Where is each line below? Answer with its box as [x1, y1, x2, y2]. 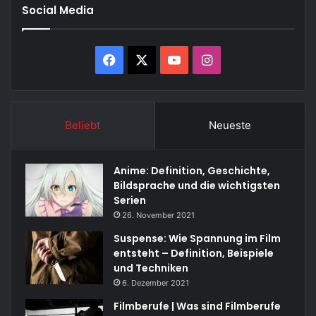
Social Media [22, 2, 94, 18]
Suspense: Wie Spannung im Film [114, 231, 281, 245]
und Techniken [114, 260, 188, 275]
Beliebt [65, 118, 101, 132]
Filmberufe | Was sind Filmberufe [114, 298, 281, 313]
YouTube [180, 51, 231, 66]
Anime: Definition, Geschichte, [114, 163, 270, 178]
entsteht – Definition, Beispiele [114, 245, 274, 260]
